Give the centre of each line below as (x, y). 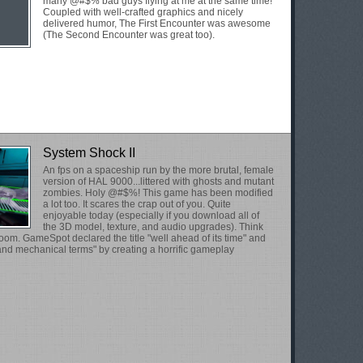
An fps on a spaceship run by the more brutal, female (158, 170)
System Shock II (89, 153)
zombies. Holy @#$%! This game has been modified (158, 193)
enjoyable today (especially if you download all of (151, 216)
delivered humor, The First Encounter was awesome (157, 23)
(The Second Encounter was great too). (129, 35)
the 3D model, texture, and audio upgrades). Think (153, 227)
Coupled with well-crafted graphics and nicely (143, 12)
